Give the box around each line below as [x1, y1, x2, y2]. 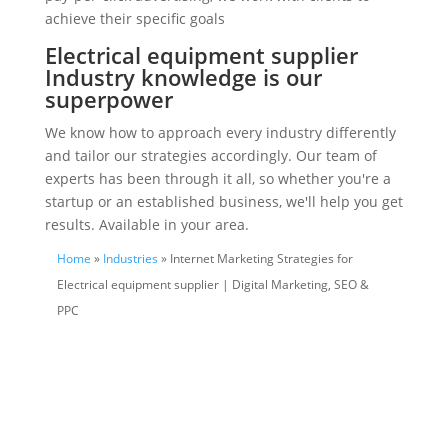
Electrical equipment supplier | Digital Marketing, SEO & [56, 276, 369, 294]
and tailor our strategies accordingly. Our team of [44, 146, 377, 166]
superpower [44, 84, 173, 115]
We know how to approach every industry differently [44, 123, 396, 143]
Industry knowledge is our [44, 62, 322, 93]
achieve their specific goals [44, 9, 225, 29]
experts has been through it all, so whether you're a [44, 169, 391, 189]
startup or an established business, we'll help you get [44, 192, 403, 212]
